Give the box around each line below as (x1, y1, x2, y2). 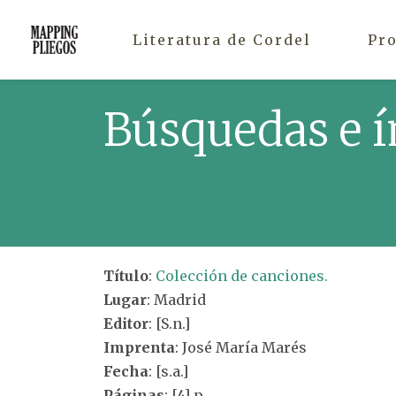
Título (103, 267, 148, 285)
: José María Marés (175, 339, 307, 356)
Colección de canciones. (156, 267, 328, 285)
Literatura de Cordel (133, 30, 311, 49)
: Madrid (147, 291, 206, 308)
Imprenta (103, 339, 175, 356)
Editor (103, 315, 148, 332)
